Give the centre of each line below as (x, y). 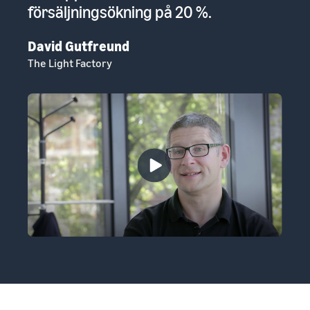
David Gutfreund (78, 46)
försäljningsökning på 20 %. (119, 12)
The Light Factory (70, 63)
